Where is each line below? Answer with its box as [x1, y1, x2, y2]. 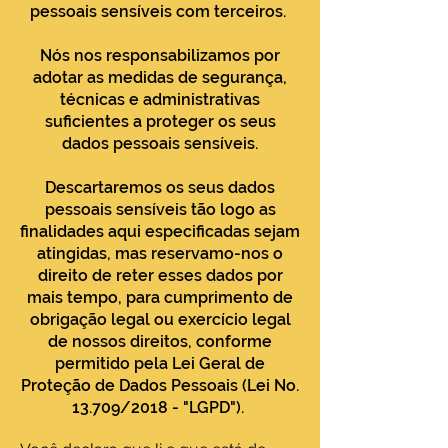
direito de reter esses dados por [37, 266, 283, 285]
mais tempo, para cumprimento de [27, 288, 293, 307]
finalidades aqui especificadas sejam [20, 222, 300, 241]
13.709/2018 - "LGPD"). [72, 398, 248, 417]
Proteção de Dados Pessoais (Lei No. [21, 376, 299, 395]
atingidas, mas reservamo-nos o [37, 244, 283, 263]
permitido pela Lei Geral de [55, 354, 265, 373]
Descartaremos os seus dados [45, 178, 275, 197]
